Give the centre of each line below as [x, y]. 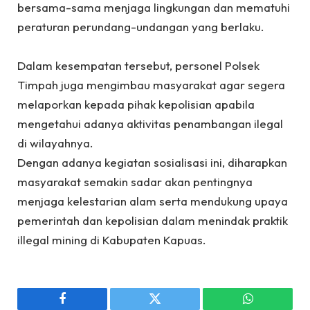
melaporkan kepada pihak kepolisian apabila [136, 104]
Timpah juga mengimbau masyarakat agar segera [151, 85]
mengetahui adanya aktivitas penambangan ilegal [150, 124]
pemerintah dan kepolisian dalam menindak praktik [153, 220]
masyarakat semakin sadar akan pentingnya [135, 182]
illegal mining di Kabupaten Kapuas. [112, 240]
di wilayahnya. [55, 143]
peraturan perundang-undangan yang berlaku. [141, 27]
